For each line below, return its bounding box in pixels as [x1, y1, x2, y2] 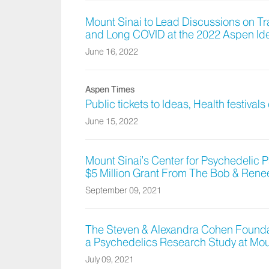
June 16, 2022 [85, 46, 138, 58]
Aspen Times [85, 84, 134, 95]
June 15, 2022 [85, 116, 138, 127]
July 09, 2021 [85, 254, 134, 265]
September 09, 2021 [85, 185, 162, 196]
